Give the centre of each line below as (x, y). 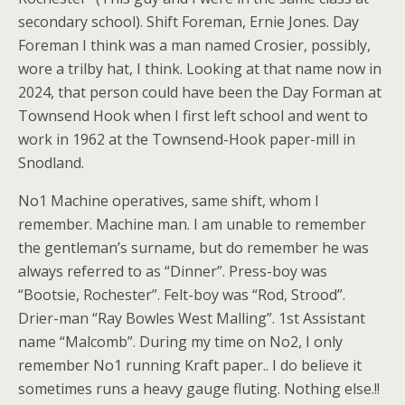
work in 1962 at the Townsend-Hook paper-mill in (187, 139)
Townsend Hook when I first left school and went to (193, 116)
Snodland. (51, 163)
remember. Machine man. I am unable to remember (192, 224)
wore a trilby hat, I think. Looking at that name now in (200, 69)
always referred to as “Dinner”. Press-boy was (173, 271)
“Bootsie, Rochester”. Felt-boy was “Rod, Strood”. (182, 295)
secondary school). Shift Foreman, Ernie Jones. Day (188, 22)
